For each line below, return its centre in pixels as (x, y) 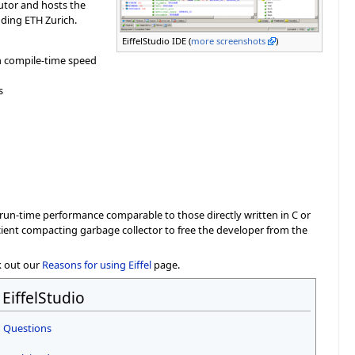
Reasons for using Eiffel (97, 265)
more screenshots (228, 41)
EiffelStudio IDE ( (157, 41)
